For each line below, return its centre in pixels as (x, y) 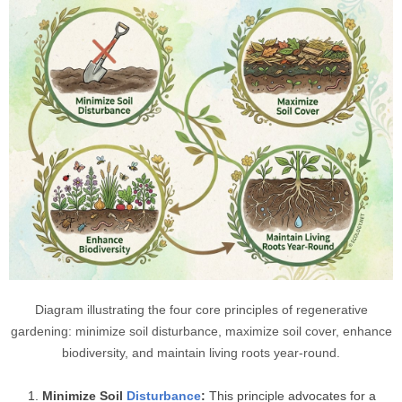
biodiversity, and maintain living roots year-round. (201, 353)
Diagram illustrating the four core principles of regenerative (201, 310)
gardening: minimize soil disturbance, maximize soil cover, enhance (201, 332)
